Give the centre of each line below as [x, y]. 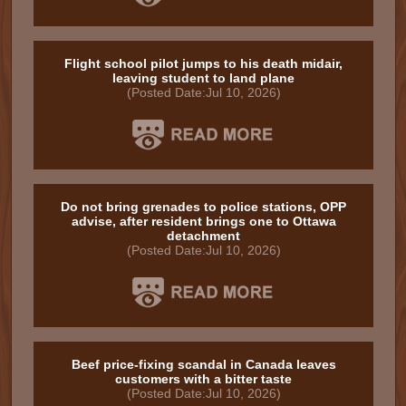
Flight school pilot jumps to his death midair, [203, 63]
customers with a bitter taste [203, 379]
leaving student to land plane [203, 78]
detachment [203, 236]
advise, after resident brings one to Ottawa [203, 221]
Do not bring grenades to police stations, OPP [203, 207]
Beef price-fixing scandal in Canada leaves [203, 364]
